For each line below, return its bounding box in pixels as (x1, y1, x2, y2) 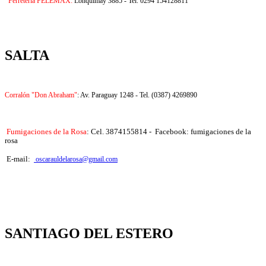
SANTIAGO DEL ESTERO (5, 226, 173, 242)
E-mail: (5, 155, 32, 164)
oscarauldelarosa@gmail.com (36, 155, 118, 164)
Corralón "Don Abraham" (5, 91, 77, 100)
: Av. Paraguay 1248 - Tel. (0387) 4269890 (77, 91, 197, 100)
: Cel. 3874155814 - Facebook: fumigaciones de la (87, 128, 251, 137)
